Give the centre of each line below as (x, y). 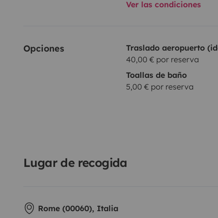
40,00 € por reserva (162, 59)
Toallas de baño (156, 75)
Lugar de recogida (75, 162)
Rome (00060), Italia (78, 208)
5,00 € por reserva (160, 86)
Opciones (44, 48)
